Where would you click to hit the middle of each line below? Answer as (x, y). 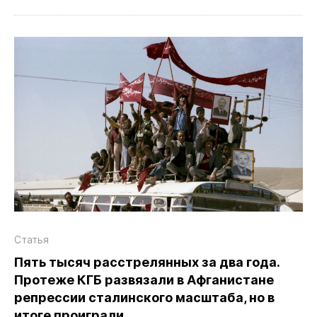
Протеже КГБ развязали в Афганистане (144, 280)
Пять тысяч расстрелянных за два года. (147, 263)
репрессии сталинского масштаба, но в (144, 298)
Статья (31, 240)
